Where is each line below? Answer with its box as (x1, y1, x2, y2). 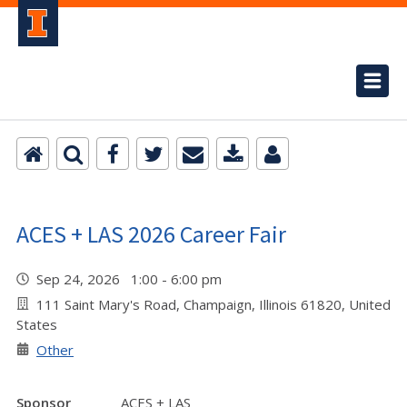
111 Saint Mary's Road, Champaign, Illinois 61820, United (36, 295, 391, 313)
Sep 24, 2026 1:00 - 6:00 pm (36, 270, 229, 288)
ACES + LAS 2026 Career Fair (16, 219, 286, 249)
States (16, 315, 57, 333)
